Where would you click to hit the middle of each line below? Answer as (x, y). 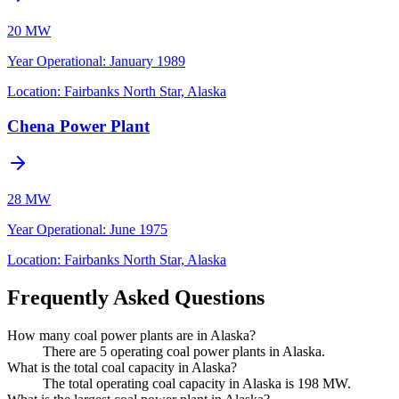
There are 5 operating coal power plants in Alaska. (184, 352)
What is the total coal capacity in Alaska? (122, 368)
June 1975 (138, 230)
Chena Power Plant (78, 126)
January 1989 (147, 61)
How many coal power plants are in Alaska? (131, 336)
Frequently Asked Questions (136, 298)
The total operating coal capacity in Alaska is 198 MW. (197, 384)
